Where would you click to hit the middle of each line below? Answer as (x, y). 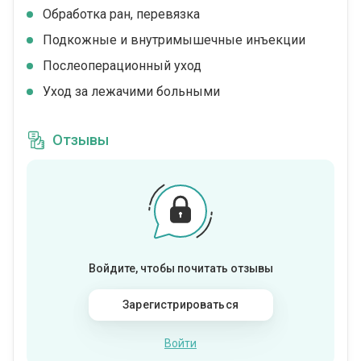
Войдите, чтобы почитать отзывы (180, 268)
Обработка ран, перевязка (121, 14)
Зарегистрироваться (180, 305)
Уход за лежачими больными (131, 91)
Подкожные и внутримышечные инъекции (174, 40)
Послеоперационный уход (122, 66)
